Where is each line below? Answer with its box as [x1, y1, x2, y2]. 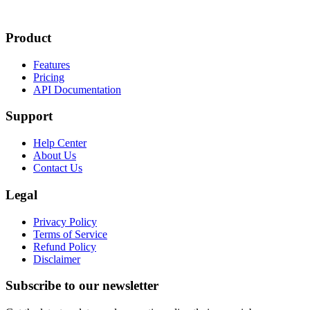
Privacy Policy [33, 215, 97, 228]
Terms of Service [33, 228, 107, 240]
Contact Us [33, 162, 82, 174]
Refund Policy [33, 240, 96, 253]
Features [33, 58, 70, 71]
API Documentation [33, 83, 121, 95]
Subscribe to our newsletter [6, 278, 158, 293]
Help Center [33, 137, 86, 149]
